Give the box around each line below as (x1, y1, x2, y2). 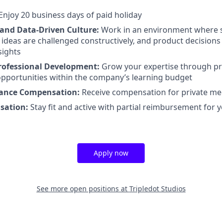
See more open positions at (36, 183, 129, 193)
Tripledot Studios (129, 183, 186, 193)
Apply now (94, 148, 128, 158)
